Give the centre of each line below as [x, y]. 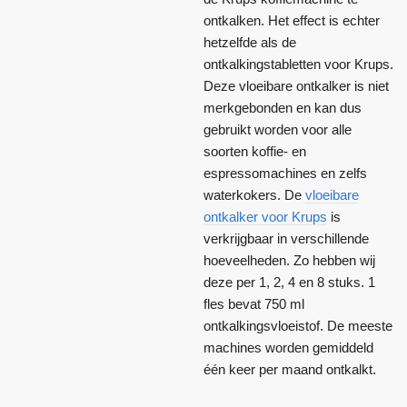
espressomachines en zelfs [285, 173]
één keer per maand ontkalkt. [290, 369]
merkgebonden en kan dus [283, 107]
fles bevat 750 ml [254, 303]
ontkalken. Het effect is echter [292, 20]
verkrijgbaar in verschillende [286, 238]
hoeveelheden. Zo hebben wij [289, 260]
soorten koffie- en [255, 151]
